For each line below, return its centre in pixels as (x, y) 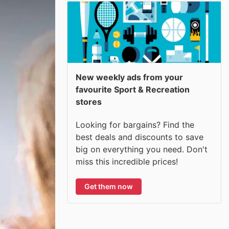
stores (89, 102)
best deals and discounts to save (140, 137)
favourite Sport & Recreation (133, 89)
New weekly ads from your (129, 77)
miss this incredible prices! (127, 161)
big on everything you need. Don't (142, 149)
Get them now (109, 186)
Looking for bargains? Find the (135, 124)
